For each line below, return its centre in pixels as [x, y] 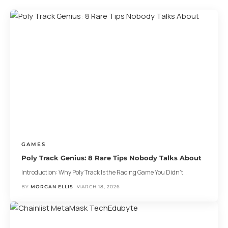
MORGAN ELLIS [52, 186]
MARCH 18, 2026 [98, 186]
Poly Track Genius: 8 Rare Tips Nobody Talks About [111, 158]
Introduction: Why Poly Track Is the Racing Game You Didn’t [102, 172]
